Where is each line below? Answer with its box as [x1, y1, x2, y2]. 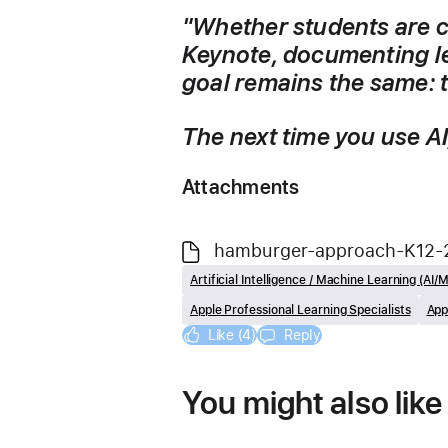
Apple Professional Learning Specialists [190, 302, 411, 317]
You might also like [182, 383, 443, 422]
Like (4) [207, 326, 256, 343]
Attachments [182, 174, 300, 199]
